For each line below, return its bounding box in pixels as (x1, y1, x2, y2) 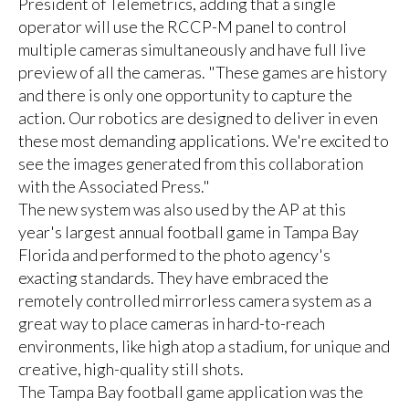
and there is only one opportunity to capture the (17, 84, 352, 105)
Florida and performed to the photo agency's (17, 244, 330, 265)
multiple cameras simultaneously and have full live (17, 38, 366, 59)
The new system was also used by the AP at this (17, 198, 346, 219)
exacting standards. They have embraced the (17, 267, 329, 288)
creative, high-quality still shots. (17, 358, 244, 379)
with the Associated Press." (17, 175, 213, 196)
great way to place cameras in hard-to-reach (17, 312, 325, 333)
